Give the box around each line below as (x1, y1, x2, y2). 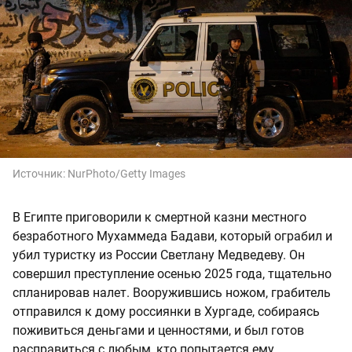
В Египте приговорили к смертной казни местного (13, 209, 306, 225)
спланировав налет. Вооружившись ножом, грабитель (13, 284, 331, 300)
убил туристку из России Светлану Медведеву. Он (13, 247, 305, 262)
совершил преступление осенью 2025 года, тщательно (13, 266, 332, 281)
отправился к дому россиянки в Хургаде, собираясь (13, 303, 320, 319)
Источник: (13, 167, 68, 180)
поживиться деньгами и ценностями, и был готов (13, 322, 304, 338)
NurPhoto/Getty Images (68, 167, 185, 180)
